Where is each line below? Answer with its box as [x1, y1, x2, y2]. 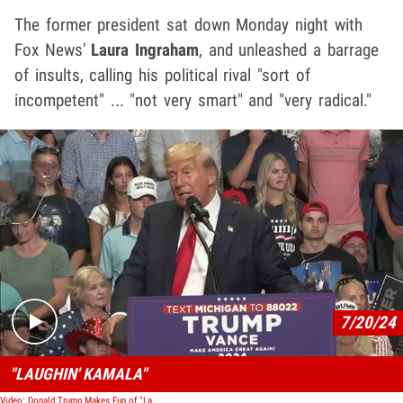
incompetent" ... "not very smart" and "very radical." [14, 89, 372, 111]
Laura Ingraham [91, 39, 200, 60]
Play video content [201, 243, 325, 264]
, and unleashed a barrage [199, 39, 379, 60]
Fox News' [14, 39, 92, 60]
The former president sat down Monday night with [14, 13, 363, 35]
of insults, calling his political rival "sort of [14, 64, 310, 85]
